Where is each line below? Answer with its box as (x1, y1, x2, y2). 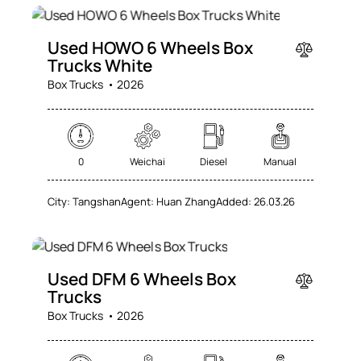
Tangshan (73, 193, 122, 209)
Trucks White (48, 54, 153, 77)
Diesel (200, 155, 228, 169)
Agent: (121, 193, 155, 209)
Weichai (129, 155, 165, 169)
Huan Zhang (156, 193, 217, 209)
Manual (263, 155, 297, 169)
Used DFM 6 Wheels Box (48, 267, 237, 290)
